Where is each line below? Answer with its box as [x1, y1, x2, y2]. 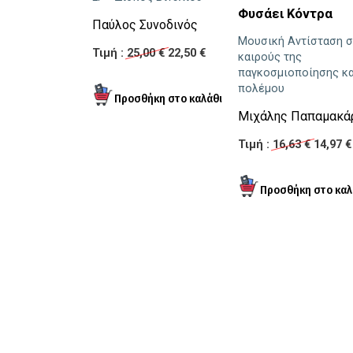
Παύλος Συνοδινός [92, 17, 198, 33]
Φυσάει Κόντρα [238, 6, 333, 22]
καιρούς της [238, 50, 302, 65]
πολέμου [238, 82, 284, 96]
